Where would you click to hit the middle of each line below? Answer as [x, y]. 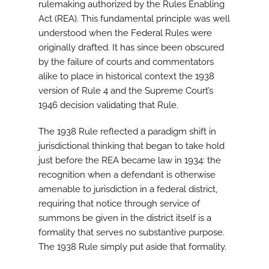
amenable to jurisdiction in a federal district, [128, 189]
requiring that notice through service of [119, 204]
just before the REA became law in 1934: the [130, 161]
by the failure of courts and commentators [126, 62]
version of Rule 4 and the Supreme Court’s [126, 91]
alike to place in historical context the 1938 [126, 77]
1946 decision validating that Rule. [108, 105]
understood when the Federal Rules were [125, 33]
